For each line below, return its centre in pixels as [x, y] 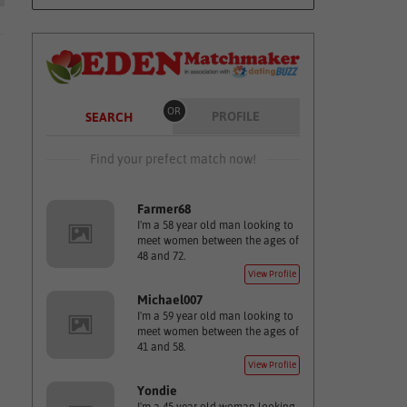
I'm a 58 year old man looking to [215, 225]
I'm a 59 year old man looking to [215, 316]
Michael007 [169, 300]
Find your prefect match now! [173, 159]
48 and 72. [161, 256]
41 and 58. [161, 347]
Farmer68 [164, 209]
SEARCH [109, 117]
